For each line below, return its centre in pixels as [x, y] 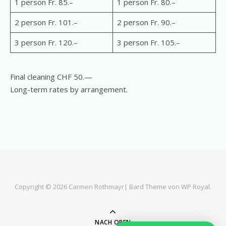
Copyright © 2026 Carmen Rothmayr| [72, 187]
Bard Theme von [155, 187]
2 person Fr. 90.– [146, 22]
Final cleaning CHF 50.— [51, 77]
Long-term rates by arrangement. [69, 89]
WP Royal [195, 187]
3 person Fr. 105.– [148, 42]
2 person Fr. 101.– [46, 22]
